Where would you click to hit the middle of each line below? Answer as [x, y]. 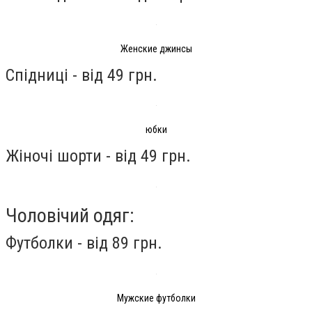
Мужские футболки [156, 298]
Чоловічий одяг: [70, 216]
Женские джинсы [156, 48]
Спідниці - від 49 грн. [81, 75]
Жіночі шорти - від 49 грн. [98, 156]
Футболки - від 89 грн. [84, 243]
